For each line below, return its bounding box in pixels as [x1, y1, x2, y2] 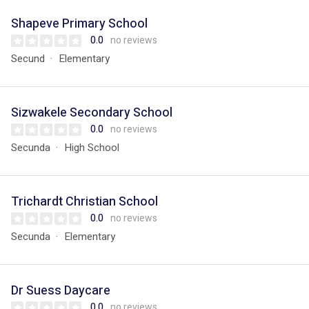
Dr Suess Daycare [11, 281, 110, 300]
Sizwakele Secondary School [11, 103, 172, 122]
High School [64, 140, 119, 155]
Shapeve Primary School [11, 14, 148, 33]
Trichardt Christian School [11, 192, 158, 211]
